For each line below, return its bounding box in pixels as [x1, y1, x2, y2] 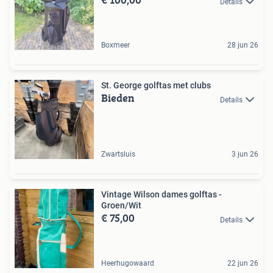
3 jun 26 [232, 150, 258, 159]
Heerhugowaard [101, 259, 154, 268]
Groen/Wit [101, 200, 141, 211]
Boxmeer [101, 41, 130, 50]
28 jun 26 [227, 41, 258, 50]
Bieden [101, 90, 135, 107]
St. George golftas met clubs [101, 80, 211, 91]
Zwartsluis [101, 150, 135, 159]
